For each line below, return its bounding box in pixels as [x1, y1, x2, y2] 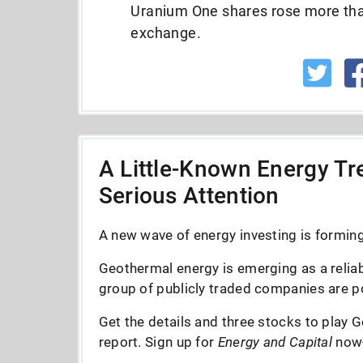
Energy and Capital [217, 334, 333, 350]
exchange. [130, 24, 202, 41]
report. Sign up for [98, 334, 218, 350]
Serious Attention [98, 182, 280, 209]
